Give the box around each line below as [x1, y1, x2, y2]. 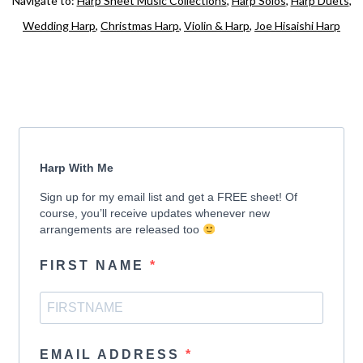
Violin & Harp [184, 18, 250, 32]
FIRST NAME [40, 258, 151, 272]
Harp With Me [40, 161, 114, 174]
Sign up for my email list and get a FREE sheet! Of [40, 190, 298, 203]
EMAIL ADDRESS [40, 347, 186, 361]
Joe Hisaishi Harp [254, 18, 340, 32]
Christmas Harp [100, 18, 179, 32]
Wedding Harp [23, 18, 96, 32]
